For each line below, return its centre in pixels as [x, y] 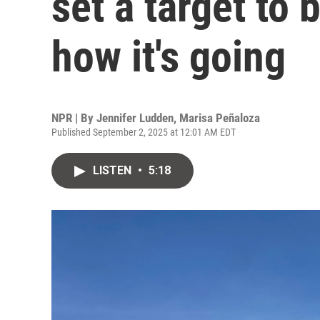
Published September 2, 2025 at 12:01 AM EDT [144, 132]
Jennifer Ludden [135, 118]
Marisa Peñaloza [220, 118]
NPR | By [74, 118]
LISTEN [114, 170]
